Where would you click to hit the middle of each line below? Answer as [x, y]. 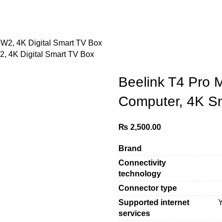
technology [140, 173]
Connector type [148, 188]
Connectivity [142, 163]
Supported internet [154, 202]
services [134, 213]
